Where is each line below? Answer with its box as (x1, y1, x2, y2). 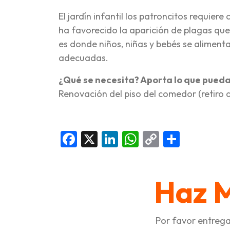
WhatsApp (139, 128, 216, 149)
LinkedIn (118, 128, 181, 149)
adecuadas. (59, 51, 108, 64)
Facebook (77, 128, 148, 149)
